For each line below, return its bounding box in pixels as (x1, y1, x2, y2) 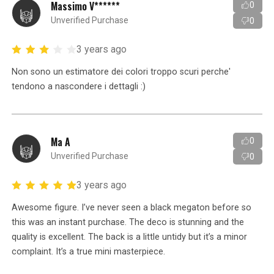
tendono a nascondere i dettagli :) (12, 81, 146, 92)
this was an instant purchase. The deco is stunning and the (12, 217, 245, 228)
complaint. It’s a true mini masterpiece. (12, 246, 166, 257)
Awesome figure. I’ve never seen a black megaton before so (12, 202, 252, 213)
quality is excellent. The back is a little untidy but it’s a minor (12, 231, 248, 242)
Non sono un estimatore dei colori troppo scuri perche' (12, 66, 231, 77)
